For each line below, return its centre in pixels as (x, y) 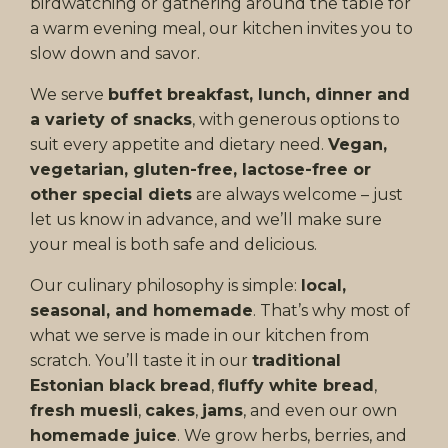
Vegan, (357, 144)
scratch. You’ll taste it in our (141, 360)
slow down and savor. (115, 53)
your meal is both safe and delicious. (173, 244)
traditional (296, 360)
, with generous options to (296, 119)
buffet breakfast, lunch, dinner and (259, 94)
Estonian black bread (120, 385)
